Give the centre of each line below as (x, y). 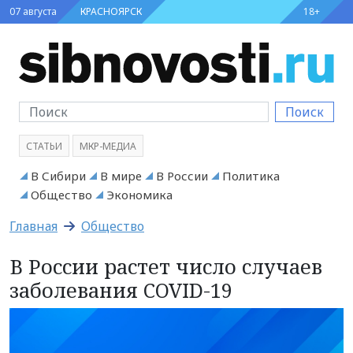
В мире (121, 175)
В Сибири (58, 175)
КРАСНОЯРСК (111, 11)
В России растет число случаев (166, 266)
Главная (33, 226)
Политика (251, 175)
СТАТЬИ (44, 146)
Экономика (139, 194)
